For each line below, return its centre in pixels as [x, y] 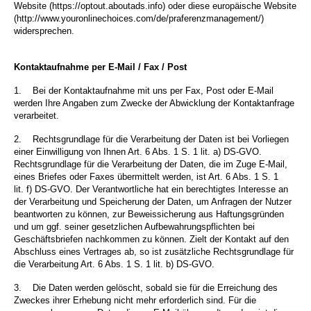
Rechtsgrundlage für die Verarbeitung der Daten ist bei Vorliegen [161, 140]
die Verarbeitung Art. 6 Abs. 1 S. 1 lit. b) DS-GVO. [114, 264]
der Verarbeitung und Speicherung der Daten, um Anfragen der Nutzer [153, 202]
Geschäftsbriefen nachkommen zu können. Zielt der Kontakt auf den [151, 239]
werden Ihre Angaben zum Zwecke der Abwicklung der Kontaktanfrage [154, 103]
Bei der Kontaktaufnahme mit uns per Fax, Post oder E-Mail [153, 91]
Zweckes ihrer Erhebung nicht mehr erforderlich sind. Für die [135, 301]
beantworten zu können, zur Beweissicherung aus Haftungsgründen [149, 215]
